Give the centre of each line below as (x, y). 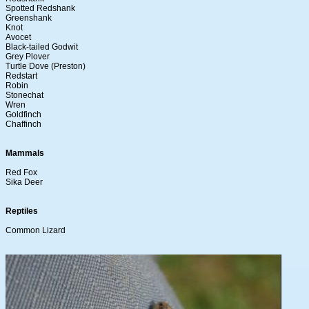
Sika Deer (24, 182)
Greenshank (29, 18)
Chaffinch (23, 124)
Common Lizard (36, 231)
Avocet (18, 38)
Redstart (21, 76)
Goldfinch (23, 115)
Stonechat (24, 96)
